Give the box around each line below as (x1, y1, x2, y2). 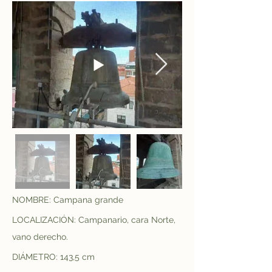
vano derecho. (12, 232, 68, 242)
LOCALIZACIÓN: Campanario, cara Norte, (12, 215, 178, 225)
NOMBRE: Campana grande (12, 195, 123, 205)
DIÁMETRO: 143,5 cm (12, 252, 95, 262)
